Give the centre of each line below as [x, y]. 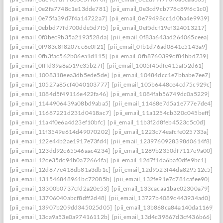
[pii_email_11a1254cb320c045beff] [162, 113]
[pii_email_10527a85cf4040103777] [60, 84]
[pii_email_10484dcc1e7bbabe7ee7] [161, 75]
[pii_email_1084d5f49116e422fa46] [59, 94]
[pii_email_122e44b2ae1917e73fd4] [59, 141]
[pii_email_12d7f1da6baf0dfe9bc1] [159, 160]
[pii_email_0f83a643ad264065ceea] [160, 37]
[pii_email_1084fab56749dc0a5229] [160, 94]
